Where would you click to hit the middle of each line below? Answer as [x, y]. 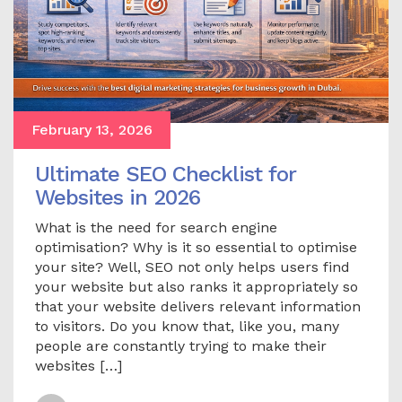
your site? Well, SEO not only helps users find [192, 267]
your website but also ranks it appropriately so [197, 286]
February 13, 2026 [92, 129]
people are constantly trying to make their [181, 345]
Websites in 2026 [118, 197]
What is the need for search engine [156, 227]
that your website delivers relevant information [198, 306]
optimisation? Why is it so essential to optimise [196, 247]
